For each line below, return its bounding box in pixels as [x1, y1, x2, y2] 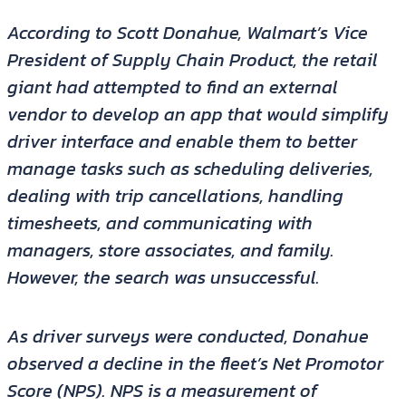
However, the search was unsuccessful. [6, 264, 320, 292]
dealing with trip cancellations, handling [6, 182, 343, 210]
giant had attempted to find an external [6, 73, 338, 101]
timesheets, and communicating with [6, 209, 313, 237]
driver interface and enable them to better [6, 128, 357, 156]
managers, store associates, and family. [6, 237, 334, 265]
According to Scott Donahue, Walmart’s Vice [6, 19, 368, 47]
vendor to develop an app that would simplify [6, 101, 389, 129]
